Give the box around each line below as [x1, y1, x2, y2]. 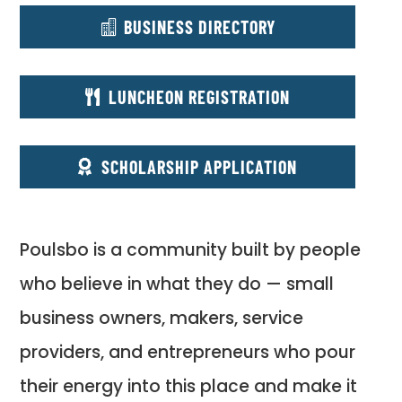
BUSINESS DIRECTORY [123, 16, 275, 39]
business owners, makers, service [20, 306, 304, 331]
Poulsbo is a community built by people [20, 238, 362, 263]
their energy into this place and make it [20, 374, 358, 399]
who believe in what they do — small [20, 272, 335, 297]
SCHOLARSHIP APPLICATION [101, 156, 297, 179]
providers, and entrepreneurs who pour [20, 340, 356, 365]
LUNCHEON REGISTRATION [109, 86, 290, 109]
